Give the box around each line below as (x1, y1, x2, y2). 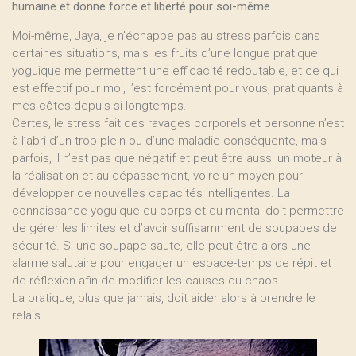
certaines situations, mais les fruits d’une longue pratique (12, 46, 318, 60)
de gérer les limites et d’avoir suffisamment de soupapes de (12, 221, 337, 235)
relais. (12, 308, 44, 323)
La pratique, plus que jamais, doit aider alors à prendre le (12, 291, 315, 305)
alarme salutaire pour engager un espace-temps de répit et (12, 256, 331, 270)
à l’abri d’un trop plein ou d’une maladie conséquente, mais (12, 133, 327, 148)
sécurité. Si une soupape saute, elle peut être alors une (12, 238, 311, 253)
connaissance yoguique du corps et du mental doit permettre (12, 203, 344, 218)
